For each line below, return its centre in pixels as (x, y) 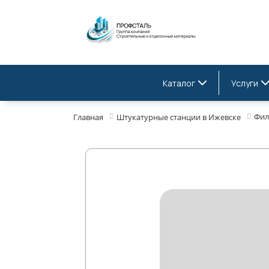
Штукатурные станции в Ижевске (179, 117)
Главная (88, 117)
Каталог (179, 83)
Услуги (245, 83)
